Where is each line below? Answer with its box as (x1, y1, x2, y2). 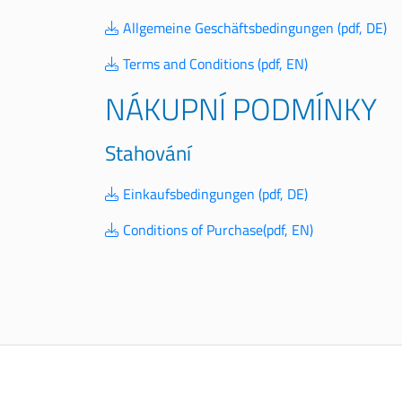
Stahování (105, 136, 191, 169)
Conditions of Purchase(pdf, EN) (119, 218, 313, 240)
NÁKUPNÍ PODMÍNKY (105, 84, 377, 132)
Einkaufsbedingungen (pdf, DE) (119, 182, 308, 205)
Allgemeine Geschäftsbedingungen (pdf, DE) (119, 16, 387, 39)
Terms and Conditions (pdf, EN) (119, 52, 308, 74)
